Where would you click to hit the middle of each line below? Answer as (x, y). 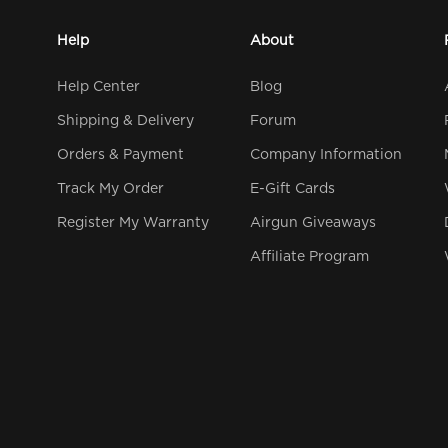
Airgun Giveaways (313, 222)
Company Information (326, 154)
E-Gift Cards (293, 188)
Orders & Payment (121, 154)
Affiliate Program (310, 256)
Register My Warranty (133, 222)
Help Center (99, 86)
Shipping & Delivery (126, 120)
